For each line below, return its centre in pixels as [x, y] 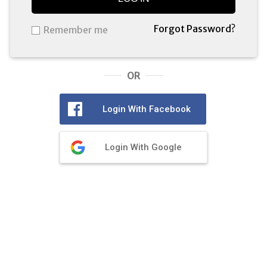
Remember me [76, 30]
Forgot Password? [195, 29]
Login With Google [143, 147]
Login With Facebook [147, 109]
